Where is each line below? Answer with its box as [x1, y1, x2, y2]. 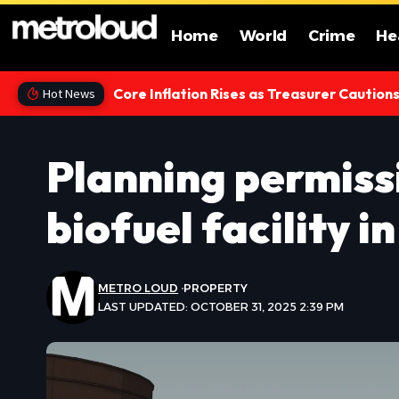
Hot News [43, 85, 96, 102]
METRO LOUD [98, 281, 179, 295]
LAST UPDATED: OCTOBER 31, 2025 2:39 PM [98, 300, 345, 313]
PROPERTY [183, 281, 248, 295]
